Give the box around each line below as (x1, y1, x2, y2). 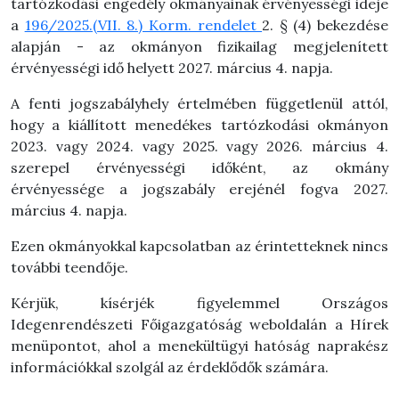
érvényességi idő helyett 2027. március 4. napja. (11, 59, 333, 77)
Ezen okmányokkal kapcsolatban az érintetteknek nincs (11, 237, 388, 255)
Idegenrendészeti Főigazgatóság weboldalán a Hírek (11, 315, 388, 333)
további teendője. (11, 258, 128, 276)
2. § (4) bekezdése (262, 16, 388, 34)
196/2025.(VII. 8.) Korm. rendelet (24, 16, 263, 34)
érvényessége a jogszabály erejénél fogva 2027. (11, 180, 388, 198)
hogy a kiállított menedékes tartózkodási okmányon (11, 116, 388, 134)
